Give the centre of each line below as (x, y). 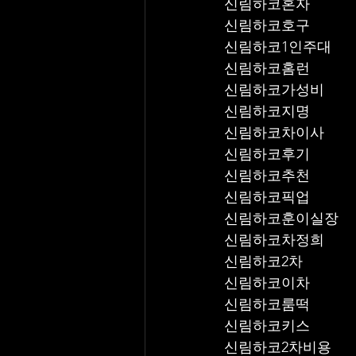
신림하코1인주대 (278, 47)
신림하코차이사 (274, 133)
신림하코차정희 (274, 240)
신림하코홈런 (267, 68)
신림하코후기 (267, 154)
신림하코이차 (267, 283)
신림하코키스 (267, 326)
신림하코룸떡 (267, 304)
